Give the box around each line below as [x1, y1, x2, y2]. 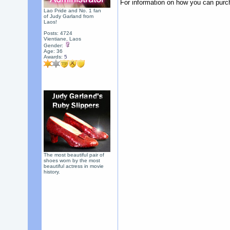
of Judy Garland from [43, 13, 93, 19]
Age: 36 [43, 48, 63, 54]
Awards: [43, 54, 64, 60]
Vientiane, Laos [43, 36, 81, 42]
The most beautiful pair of [43, 152, 104, 158]
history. [43, 169, 60, 175]
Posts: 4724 [43, 30, 72, 36]
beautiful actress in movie [43, 163, 104, 169]
